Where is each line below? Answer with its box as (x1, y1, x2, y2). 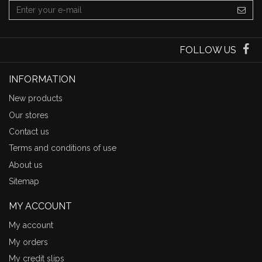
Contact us (9, 126, 49, 136)
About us (9, 160, 43, 170)
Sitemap (9, 177, 39, 187)
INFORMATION (9, 74, 75, 85)
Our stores (9, 110, 49, 120)
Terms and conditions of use (9, 143, 116, 153)
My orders (9, 237, 48, 247)
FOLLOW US (179, 44, 236, 56)
